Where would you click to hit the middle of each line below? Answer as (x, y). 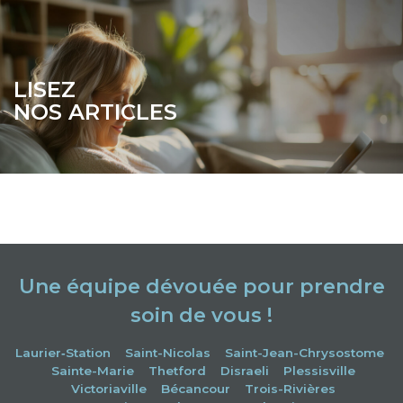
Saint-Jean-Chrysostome (304, 353)
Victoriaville (109, 389)
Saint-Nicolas (168, 353)
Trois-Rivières (290, 389)
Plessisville (321, 371)
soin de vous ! (201, 316)
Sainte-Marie (93, 371)
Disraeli (245, 371)
